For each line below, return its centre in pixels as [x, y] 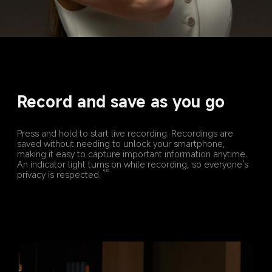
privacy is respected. [59, 174]
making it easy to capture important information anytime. [133, 153]
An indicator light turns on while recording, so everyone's [134, 164]
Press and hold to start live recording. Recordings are [126, 133]
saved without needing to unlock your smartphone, [122, 143]
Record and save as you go [121, 101]
